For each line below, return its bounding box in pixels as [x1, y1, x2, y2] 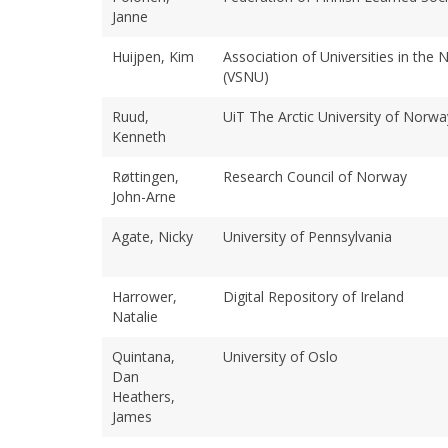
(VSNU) [223, 66, 269, 86]
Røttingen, [112, 166, 179, 186]
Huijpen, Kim [112, 46, 194, 66]
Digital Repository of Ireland [223, 286, 404, 306]
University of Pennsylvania [223, 226, 392, 246]
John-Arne [112, 186, 176, 206]
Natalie [112, 306, 158, 326]
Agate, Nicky [112, 226, 193, 246]
